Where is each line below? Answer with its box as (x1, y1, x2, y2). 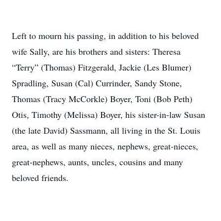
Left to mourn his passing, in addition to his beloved (12, 30, 199, 41)
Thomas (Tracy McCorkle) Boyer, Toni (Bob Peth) (12, 93, 192, 105)
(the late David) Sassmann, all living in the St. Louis (12, 124, 200, 136)
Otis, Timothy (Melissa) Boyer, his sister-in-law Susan (12, 109, 205, 120)
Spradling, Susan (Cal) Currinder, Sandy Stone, (12, 77, 182, 89)
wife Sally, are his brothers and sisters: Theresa (12, 45, 181, 57)
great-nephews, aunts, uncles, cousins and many (12, 156, 183, 168)
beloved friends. (12, 172, 69, 184)
